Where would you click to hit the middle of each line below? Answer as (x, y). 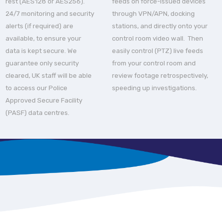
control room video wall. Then (158, 39)
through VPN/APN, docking (154, 14)
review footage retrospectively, (160, 76)
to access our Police (37, 88)
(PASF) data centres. (38, 113)
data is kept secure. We (41, 51)
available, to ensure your (44, 39)
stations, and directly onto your (160, 26)
